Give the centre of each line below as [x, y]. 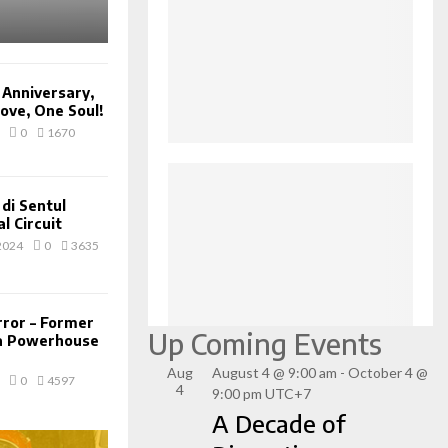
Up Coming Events [265, 344]
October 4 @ [388, 373]
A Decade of [279, 423]
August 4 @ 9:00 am [274, 373]
